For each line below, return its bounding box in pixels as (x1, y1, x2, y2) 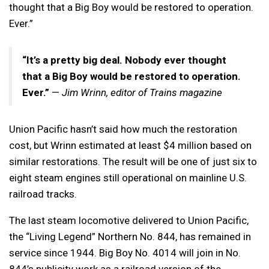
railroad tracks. (9, 187, 77, 200)
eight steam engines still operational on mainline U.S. (9, 171, 247, 184)
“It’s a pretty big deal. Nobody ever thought (22, 53, 226, 66)
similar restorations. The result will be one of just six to (9, 155, 257, 168)
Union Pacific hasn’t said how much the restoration (9, 122, 237, 135)
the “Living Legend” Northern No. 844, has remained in (9, 230, 251, 243)
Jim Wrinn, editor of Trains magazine (62, 86, 222, 98)
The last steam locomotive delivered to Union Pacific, (9, 214, 249, 226)
